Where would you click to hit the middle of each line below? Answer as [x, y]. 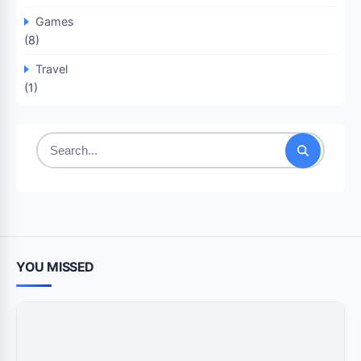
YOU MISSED [55, 267]
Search [56, 159]
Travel [52, 69]
